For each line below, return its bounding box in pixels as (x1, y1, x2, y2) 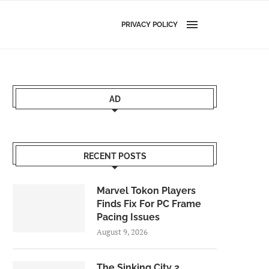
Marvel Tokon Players (97, 185, 196, 196)
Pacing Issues (97, 211, 160, 223)
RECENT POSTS (83, 151, 147, 161)
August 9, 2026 (97, 226, 148, 237)
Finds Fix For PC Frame (97, 198, 201, 210)
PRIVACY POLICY (121, 20, 178, 29)
